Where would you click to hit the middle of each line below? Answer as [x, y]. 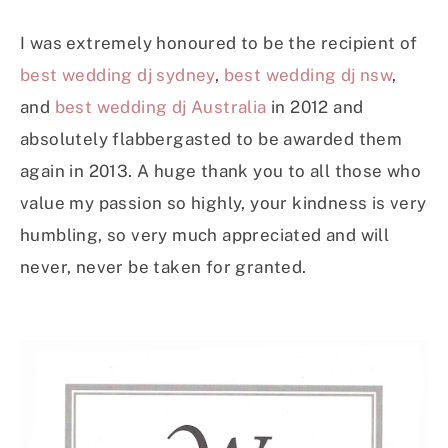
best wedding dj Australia [160, 107]
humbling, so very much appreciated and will [205, 235]
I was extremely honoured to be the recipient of [219, 43]
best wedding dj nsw [308, 75]
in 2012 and [315, 107]
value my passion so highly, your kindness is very [223, 203]
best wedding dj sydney [117, 75]
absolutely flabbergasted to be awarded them [211, 139]
